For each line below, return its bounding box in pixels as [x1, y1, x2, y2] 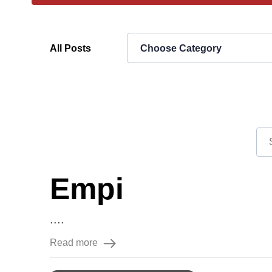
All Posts [50, 43, 91, 53]
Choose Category [140, 43, 222, 53]
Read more [50, 237, 98, 248]
